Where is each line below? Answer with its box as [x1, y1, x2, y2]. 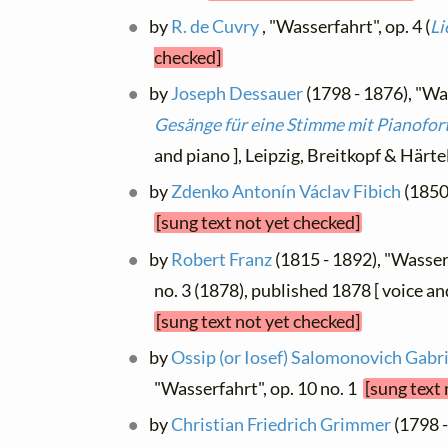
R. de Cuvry [171, 15, 260, 37]
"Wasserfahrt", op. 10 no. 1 [154, 377, 363, 399]
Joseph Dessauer [171, 83, 304, 105]
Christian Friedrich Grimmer [171, 414, 392, 436]
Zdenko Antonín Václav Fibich [171, 181, 402, 203]
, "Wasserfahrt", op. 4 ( [259, 15, 431, 37]
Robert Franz [171, 248, 273, 270]
